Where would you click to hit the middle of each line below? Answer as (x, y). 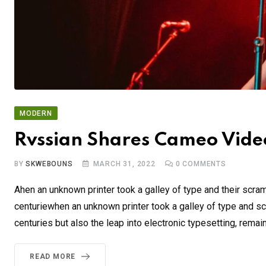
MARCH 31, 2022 (124, 164)
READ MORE (53, 257)
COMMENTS (203, 164)
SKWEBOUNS (49, 164)
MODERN (36, 114)
